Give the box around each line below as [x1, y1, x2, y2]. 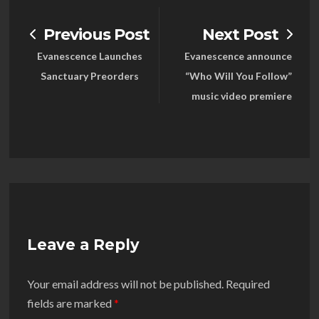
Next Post [202, 25, 278, 45]
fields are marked [27, 296, 114, 310]
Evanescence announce [184, 50, 292, 63]
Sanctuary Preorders [40, 70, 139, 83]
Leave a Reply [27, 236, 140, 254]
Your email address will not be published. [27, 277, 224, 291]
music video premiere [192, 90, 292, 103]
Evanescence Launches [36, 50, 142, 63]
